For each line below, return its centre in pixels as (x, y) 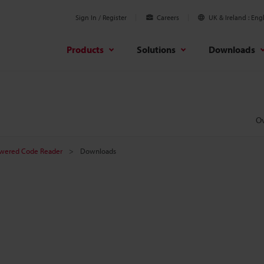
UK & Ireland (227, 17)
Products (85, 49)
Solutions (156, 49)
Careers (168, 17)
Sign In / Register (101, 17)
